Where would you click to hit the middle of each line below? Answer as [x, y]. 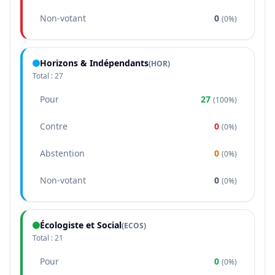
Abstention [62, 153]
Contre [54, 126]
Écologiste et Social [81, 225]
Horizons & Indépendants [94, 63]
